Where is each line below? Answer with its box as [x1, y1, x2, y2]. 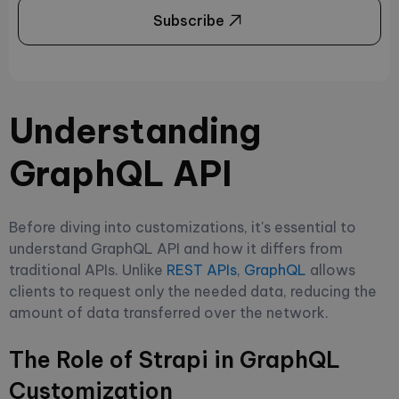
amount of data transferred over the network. [9, 303, 332, 322]
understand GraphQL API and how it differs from [9, 239, 343, 257]
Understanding [9, 109, 261, 152]
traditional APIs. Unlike [9, 260, 167, 279]
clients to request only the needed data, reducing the [9, 281, 377, 300]
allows [306, 260, 355, 279]
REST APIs [167, 260, 237, 279]
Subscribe [153, 11, 224, 29]
